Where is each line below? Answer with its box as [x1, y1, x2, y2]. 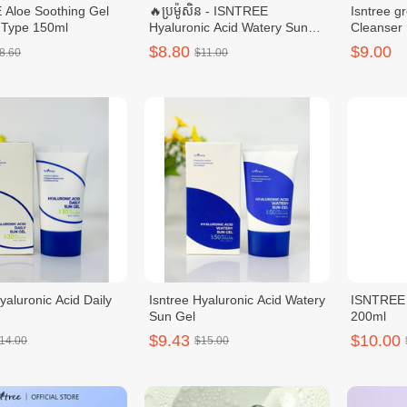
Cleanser [351, 20, 403, 35]
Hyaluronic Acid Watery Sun [149, 20, 309, 35]
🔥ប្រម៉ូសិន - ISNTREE [149, 4, 269, 19]
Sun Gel [149, 308, 196, 323]
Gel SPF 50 [149, 36, 216, 52]
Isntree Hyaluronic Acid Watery [149, 292, 326, 307]
